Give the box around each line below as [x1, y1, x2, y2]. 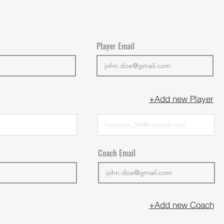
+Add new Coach [148, 199, 214, 210]
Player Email [96, 39, 134, 52]
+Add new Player [149, 93, 213, 104]
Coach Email [97, 146, 135, 159]
